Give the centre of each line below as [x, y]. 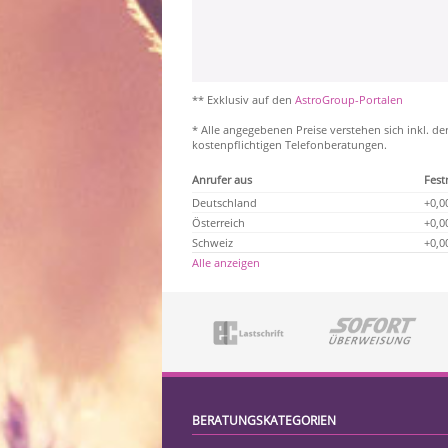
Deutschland [224, 202]
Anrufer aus [222, 179]
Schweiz [212, 242]
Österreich [218, 222]
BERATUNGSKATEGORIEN [264, 420]
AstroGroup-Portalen [349, 99]
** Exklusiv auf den [243, 99]
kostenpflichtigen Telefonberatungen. [289, 144]
